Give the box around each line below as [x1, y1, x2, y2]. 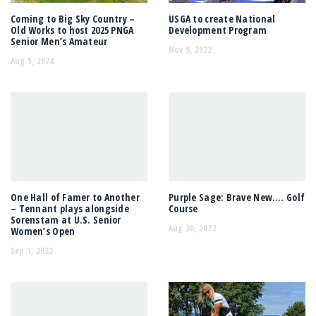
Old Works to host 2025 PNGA [11, 23, 134, 37]
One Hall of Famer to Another [11, 190, 140, 205]
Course [169, 202, 198, 216]
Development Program [169, 23, 267, 37]
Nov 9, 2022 [169, 43, 212, 56]
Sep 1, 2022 [11, 244, 54, 257]
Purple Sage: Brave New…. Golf [169, 190, 305, 205]
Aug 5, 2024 [11, 54, 54, 67]
